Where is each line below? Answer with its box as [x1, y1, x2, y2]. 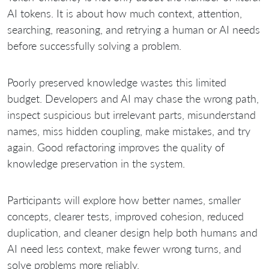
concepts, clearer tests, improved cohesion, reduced [7, 209, 244, 223]
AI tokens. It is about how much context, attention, [7, 6, 242, 20]
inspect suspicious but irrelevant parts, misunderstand [7, 107, 256, 121]
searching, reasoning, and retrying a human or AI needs [7, 22, 260, 36]
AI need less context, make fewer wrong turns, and [7, 241, 241, 255]
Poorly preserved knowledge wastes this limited [7, 75, 226, 89]
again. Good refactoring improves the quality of [7, 140, 225, 154]
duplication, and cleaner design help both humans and [7, 225, 258, 239]
